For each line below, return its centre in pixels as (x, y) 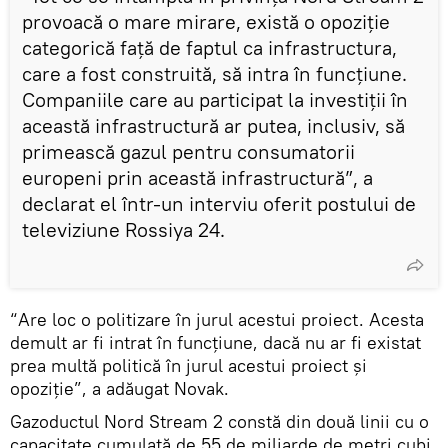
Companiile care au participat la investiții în (215, 99)
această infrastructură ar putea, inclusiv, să (213, 125)
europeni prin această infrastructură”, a (197, 177)
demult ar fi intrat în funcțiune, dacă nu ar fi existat (215, 342)
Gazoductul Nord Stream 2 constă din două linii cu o (219, 421)
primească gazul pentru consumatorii (188, 151)
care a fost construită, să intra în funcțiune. (214, 73)
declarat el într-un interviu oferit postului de (219, 203)
